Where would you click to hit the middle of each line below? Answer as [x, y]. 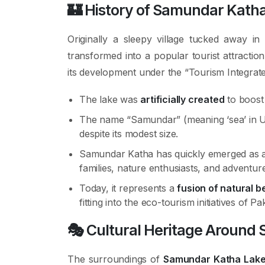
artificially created [182, 99]
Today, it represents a [128, 188]
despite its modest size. [129, 134]
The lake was [110, 99]
